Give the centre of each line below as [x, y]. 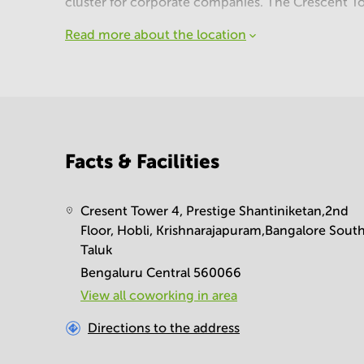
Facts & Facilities [142, 161]
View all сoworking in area [159, 295]
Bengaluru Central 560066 [161, 273]
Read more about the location [156, 35]
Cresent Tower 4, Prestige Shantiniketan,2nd [215, 211]
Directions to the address [164, 328]
